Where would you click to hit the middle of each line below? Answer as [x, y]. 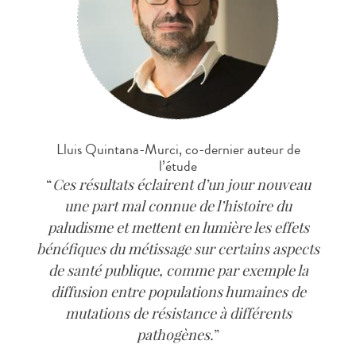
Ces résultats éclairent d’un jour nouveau [181, 185]
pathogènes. [175, 335]
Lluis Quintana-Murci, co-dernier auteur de [178, 150]
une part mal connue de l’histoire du [178, 207]
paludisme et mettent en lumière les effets [178, 228]
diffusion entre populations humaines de [178, 292]
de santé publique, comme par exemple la [178, 271]
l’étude [178, 166]
